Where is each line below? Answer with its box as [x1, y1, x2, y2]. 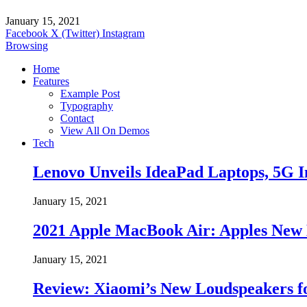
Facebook [5, 27, 48, 40]
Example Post [60, 88, 120, 100]
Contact [60, 112, 94, 125]
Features [33, 75, 69, 88]
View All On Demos [60, 125, 149, 137]
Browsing [5, 40, 48, 52]
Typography [60, 100, 113, 112]
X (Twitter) [51, 27, 99, 40]
